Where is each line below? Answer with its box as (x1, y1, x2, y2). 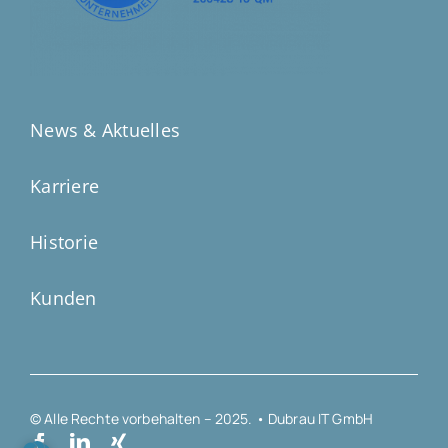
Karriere (29, 173, 100, 198)
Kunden (29, 285, 97, 310)
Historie (29, 229, 99, 254)
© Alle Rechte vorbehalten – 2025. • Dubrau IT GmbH (29, 408, 373, 428)
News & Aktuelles (29, 117, 181, 142)
